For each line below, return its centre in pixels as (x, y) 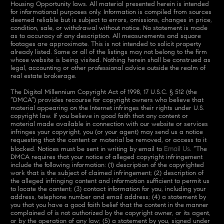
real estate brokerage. (43, 76)
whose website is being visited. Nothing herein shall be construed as (110, 60)
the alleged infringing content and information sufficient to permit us (110, 181)
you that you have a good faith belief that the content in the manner (109, 205)
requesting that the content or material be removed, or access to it (108, 140)
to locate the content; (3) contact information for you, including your (108, 189)
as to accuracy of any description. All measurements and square (105, 36)
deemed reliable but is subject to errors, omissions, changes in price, (111, 20)
